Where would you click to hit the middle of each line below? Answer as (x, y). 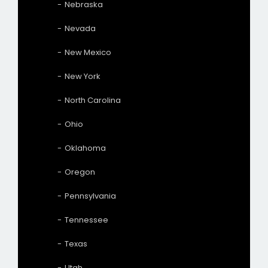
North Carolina (93, 100)
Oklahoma (85, 148)
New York (83, 76)
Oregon (80, 172)
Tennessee (86, 220)
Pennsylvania (90, 196)
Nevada (80, 28)
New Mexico (88, 52)
